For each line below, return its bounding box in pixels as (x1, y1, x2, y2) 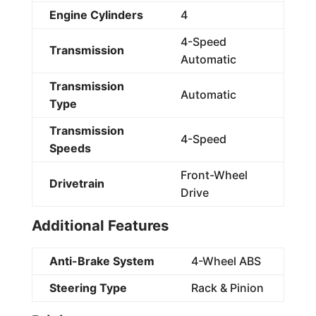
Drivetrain (49, 176, 104, 190)
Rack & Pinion (190, 280, 264, 295)
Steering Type (49, 280, 127, 295)
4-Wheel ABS (190, 253, 261, 268)
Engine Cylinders (49, 7, 143, 22)
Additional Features (31, 216, 169, 234)
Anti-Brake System (49, 253, 154, 268)
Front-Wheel (180, 167, 248, 182)
